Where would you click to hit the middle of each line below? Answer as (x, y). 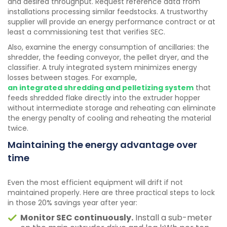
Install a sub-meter (173, 218)
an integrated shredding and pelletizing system (101, 88)
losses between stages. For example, (73, 78)
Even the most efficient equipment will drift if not (95, 183)
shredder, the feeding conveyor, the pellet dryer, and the (108, 58)
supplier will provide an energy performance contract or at (111, 22)
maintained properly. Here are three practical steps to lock (111, 193)
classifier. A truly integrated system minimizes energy (102, 68)
